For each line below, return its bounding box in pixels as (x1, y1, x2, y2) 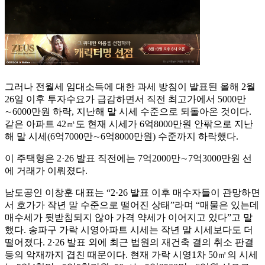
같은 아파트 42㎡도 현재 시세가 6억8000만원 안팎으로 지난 (5, 119, 253, 130)
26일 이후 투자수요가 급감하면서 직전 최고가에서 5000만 (5, 94, 246, 105)
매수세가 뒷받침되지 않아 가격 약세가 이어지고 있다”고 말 (5, 212, 253, 223)
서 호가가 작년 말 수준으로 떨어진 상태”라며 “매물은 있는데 (5, 200, 259, 211)
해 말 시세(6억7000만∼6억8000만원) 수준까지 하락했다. (5, 131, 238, 142)
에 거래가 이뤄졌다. (5, 166, 88, 176)
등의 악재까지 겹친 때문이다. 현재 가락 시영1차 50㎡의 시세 (5, 250, 258, 260)
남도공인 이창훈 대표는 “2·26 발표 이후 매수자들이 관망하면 (5, 188, 260, 198)
